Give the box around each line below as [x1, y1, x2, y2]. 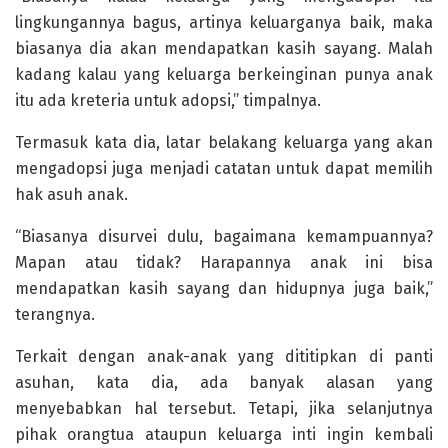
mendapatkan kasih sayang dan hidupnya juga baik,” [15, 278, 433, 298]
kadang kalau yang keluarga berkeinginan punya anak [15, 64, 433, 84]
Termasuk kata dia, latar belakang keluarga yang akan [15, 132, 433, 152]
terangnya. [15, 304, 95, 324]
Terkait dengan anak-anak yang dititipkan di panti [15, 346, 433, 366]
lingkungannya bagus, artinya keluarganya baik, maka [15, 12, 433, 32]
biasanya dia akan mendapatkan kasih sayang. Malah [15, 38, 433, 58]
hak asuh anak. [15, 184, 128, 204]
